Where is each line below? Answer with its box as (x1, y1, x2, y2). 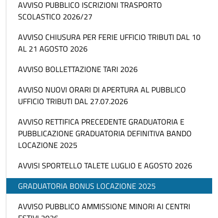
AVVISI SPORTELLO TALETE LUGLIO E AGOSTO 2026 (18, 160, 192, 172)
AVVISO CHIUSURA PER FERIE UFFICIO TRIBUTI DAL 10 (18, 31, 200, 43)
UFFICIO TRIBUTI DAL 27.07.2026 (18, 95, 128, 108)
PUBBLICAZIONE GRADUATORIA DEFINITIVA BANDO (18, 127, 192, 140)
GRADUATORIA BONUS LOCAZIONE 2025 (18, 180, 156, 192)
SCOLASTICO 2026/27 (18, 11, 92, 23)
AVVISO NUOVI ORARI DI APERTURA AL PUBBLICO (18, 84, 186, 96)
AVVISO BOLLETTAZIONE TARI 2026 (18, 63, 138, 75)
